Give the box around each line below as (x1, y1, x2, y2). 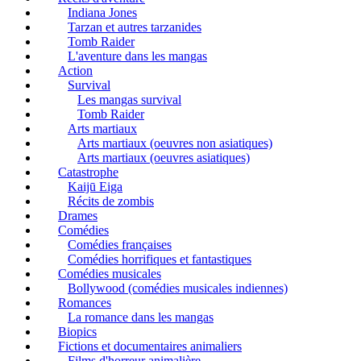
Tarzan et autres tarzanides (68, 20, 201, 35)
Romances (58, 296, 111, 310)
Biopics (58, 325, 97, 339)
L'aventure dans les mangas (68, 49, 207, 64)
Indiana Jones (68, 6, 137, 20)
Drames (58, 209, 98, 223)
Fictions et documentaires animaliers (58, 339, 242, 354)
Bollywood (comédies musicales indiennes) (68, 281, 288, 296)
